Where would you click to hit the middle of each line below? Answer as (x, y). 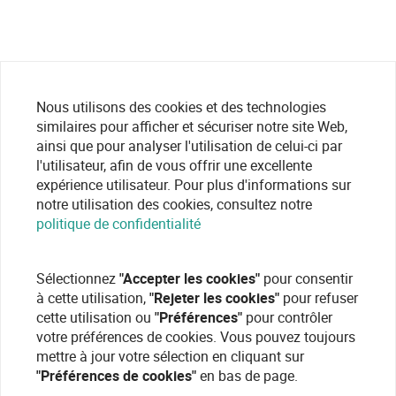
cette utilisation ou (95, 317)
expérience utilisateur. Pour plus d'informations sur (194, 185)
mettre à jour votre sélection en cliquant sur (170, 356)
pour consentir (306, 278)
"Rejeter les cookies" (214, 298)
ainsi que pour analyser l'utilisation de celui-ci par (189, 146)
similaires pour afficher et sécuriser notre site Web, (192, 126)
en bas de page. (247, 376)
